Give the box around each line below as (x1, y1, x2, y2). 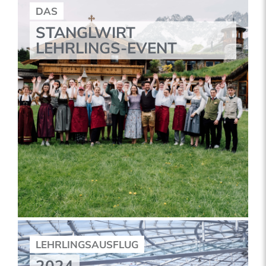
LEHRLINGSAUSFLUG (36, 238, 138, 252)
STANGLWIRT (36, 23, 135, 44)
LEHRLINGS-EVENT (36, 38, 177, 59)
